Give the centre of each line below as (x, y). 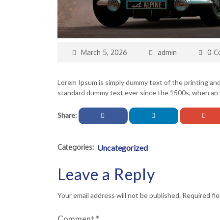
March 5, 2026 (104, 52)
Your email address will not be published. (119, 195)
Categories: (76, 147)
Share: (68, 115)
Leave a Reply (106, 174)
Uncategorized (123, 148)
